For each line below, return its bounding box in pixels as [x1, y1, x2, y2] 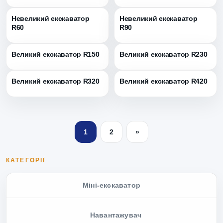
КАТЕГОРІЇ [6, 157, 46, 164]
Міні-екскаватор [83, 181, 140, 189]
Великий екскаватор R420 [119, 77, 208, 86]
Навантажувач [90, 211, 142, 219]
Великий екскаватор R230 [119, 50, 208, 59]
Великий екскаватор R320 [11, 77, 100, 86]
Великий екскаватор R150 [11, 50, 100, 59]
